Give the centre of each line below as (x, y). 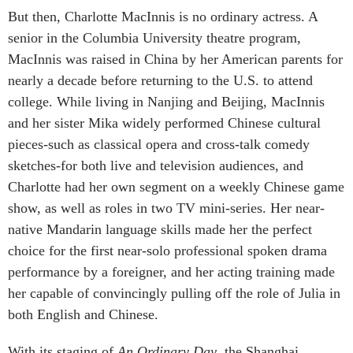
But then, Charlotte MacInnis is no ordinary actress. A (163, 16)
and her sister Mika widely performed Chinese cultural (164, 123)
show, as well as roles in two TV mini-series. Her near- (166, 208)
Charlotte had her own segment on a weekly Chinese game (176, 186)
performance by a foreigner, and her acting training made (171, 271)
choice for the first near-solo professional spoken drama (167, 250)
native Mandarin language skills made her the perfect (160, 229)
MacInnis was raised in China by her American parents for (175, 59)
